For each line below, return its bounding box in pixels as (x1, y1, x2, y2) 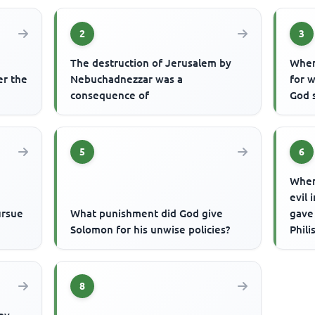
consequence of (70, 89, 150, 101)
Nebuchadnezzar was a (70, 72, 184, 85)
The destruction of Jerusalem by (70, 56, 232, 69)
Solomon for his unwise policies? (70, 223, 231, 236)
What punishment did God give (70, 207, 224, 219)
